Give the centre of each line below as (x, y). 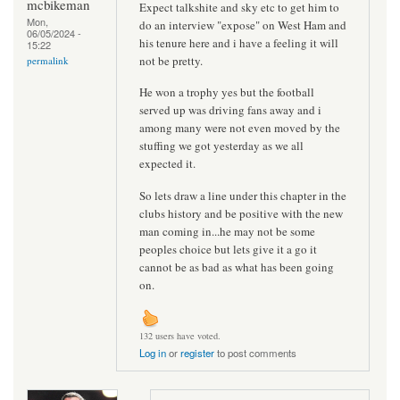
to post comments (255, 353)
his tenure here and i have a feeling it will (239, 42)
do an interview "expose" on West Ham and (243, 25)
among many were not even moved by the (240, 128)
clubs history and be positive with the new (241, 213)
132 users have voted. (180, 336)
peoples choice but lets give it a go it (228, 249)
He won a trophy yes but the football (227, 92)
